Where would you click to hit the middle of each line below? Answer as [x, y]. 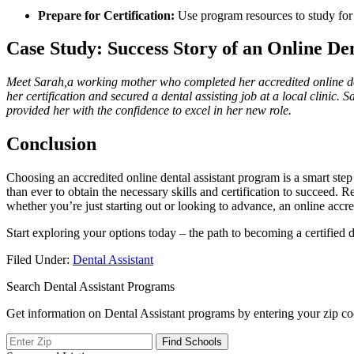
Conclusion [51, 144]
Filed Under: [40, 260]
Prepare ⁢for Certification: [106, 15]
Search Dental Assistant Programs [90, 287]
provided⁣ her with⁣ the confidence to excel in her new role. [149, 111]
